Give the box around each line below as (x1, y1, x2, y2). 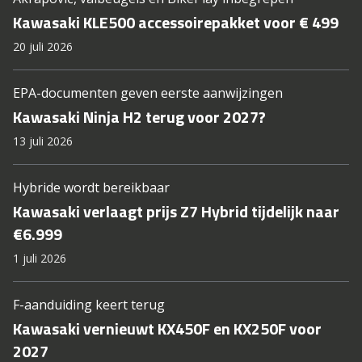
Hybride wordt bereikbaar (13, 179, 170, 197)
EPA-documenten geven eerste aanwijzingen (13, 84, 283, 103)
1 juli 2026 (13, 250, 66, 267)
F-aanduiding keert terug (13, 296, 165, 314)
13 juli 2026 (13, 133, 73, 149)
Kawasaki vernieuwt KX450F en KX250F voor (13, 316, 322, 342)
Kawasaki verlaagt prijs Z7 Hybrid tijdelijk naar (13, 199, 339, 225)
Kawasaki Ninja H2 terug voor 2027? (13, 104, 266, 130)
